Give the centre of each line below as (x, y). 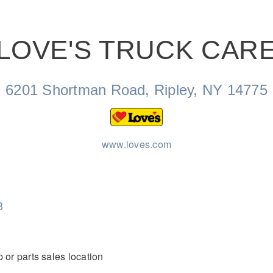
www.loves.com (136, 144)
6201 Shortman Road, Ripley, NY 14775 (136, 90)
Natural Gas (164, 73)
